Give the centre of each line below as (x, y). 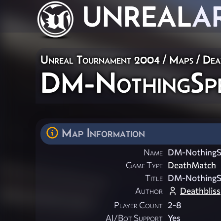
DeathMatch (192, 165)
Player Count (138, 205)
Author (149, 191)
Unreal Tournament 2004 (100, 59)
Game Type (144, 165)
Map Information (103, 133)
